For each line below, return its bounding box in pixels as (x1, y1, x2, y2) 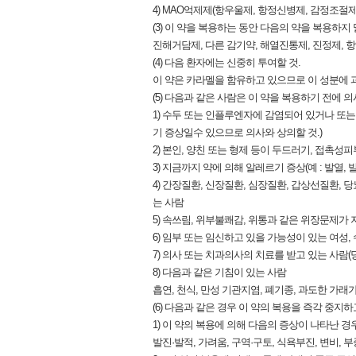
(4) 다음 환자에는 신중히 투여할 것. (153, 56, 300, 68)
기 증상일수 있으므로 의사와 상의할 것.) (153, 126, 322, 138)
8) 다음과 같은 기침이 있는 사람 (153, 266, 286, 278)
